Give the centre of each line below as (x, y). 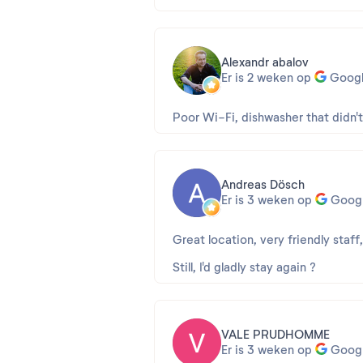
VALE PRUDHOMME (275, 335)
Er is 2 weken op (266, 78)
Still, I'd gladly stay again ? (244, 267)
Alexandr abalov (265, 62)
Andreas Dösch (263, 185)
